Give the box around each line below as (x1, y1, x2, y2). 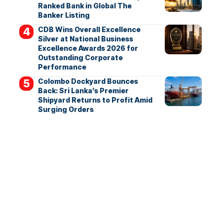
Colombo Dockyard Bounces (37, 77, 138, 86)
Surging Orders (37, 105, 94, 114)
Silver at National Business (37, 35, 133, 43)
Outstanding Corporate (37, 53, 123, 62)
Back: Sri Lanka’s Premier (37, 86, 129, 95)
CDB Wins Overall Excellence (37, 25, 141, 34)
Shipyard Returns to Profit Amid (37, 96, 152, 105)
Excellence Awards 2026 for (37, 44, 138, 53)
